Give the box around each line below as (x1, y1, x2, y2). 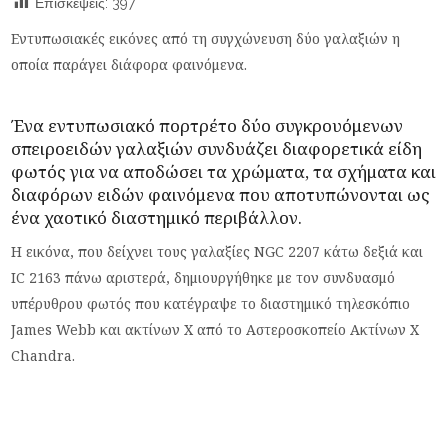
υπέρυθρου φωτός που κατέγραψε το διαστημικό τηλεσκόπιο (11, 294, 411, 313)
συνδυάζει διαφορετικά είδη (193, 137, 423, 160)
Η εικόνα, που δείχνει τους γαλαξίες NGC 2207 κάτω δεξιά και (11, 242, 424, 261)
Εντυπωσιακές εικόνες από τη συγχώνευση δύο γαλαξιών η (11, 29, 401, 48)
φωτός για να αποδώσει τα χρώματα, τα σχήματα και (11, 160, 437, 183)
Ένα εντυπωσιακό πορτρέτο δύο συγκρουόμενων (11, 114, 404, 137)
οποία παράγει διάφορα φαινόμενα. (11, 55, 248, 74)
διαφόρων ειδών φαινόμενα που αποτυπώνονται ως (11, 183, 431, 206)
